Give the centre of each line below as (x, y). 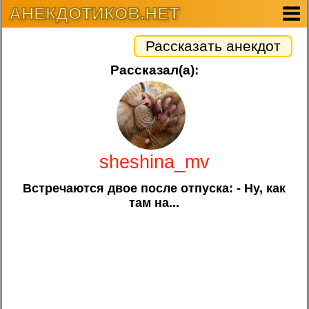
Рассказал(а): (154, 70)
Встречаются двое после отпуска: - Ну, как (154, 188)
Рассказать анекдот (213, 46)
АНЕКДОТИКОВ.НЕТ (94, 13)
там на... (154, 202)
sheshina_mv (154, 162)
